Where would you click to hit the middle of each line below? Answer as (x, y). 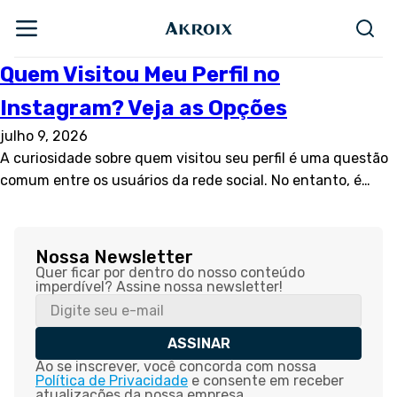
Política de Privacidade (112, 381)
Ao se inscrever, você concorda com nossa (176, 366)
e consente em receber (266, 381)
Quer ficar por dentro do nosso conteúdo (170, 272)
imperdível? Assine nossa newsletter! (159, 287)
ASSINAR (198, 343)
